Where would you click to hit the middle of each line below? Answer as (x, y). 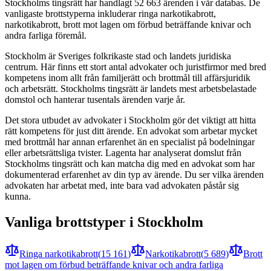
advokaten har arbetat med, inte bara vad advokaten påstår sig (122, 185)
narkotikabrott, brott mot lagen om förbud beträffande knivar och (128, 24)
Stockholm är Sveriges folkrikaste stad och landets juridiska (118, 56)
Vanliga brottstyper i (71, 222)
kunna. (18, 196)
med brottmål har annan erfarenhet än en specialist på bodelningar (130, 142)
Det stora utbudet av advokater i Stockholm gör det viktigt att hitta (130, 120)
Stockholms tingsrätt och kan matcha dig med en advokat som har (130, 163)
